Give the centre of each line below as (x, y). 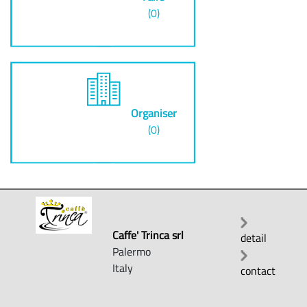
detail (253, 237)
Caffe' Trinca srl (148, 235)
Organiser (153, 113)
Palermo (132, 251)
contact (258, 270)
